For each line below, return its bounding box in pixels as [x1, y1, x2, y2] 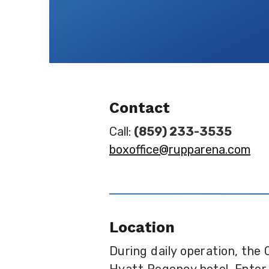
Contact [109, 99, 170, 116]
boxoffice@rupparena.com [109, 142, 250, 157]
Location [109, 219, 175, 236]
